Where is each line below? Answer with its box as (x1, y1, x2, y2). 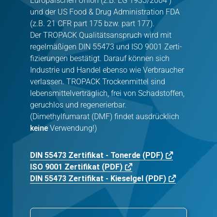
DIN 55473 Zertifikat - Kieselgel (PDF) (30, 174, 166, 184)
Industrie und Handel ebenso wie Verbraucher (30, 65, 184, 75)
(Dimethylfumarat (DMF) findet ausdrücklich (30, 112, 179, 122)
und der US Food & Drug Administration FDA (30, 7, 180, 17)
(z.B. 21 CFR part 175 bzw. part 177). (30, 19, 155, 29)
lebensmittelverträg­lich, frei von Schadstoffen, (30, 89, 185, 98)
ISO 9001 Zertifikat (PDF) (30, 162, 123, 172)
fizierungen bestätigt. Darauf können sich (30, 54, 170, 63)
